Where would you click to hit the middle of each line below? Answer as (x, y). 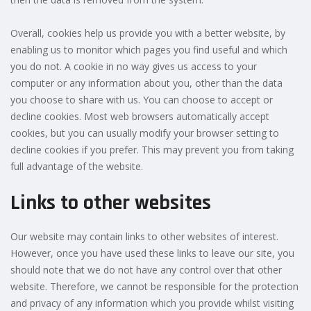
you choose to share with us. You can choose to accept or (142, 99)
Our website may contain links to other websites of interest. (144, 236)
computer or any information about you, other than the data (146, 83)
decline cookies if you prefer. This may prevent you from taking (152, 149)
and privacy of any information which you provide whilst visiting (152, 303)
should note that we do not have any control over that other (146, 269)
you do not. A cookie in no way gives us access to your (134, 66)
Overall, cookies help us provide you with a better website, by (148, 33)
